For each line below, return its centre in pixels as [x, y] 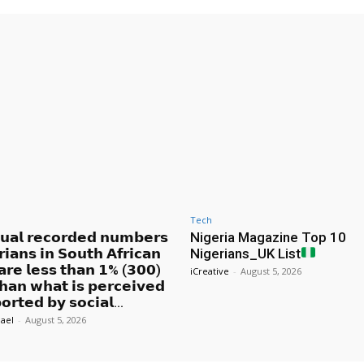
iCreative [210, 271]
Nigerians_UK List [245, 253]
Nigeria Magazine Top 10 [268, 237]
